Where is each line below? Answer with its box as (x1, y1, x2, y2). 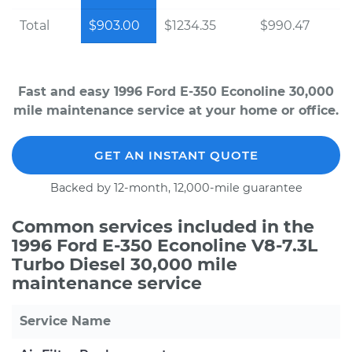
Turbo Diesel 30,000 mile (12, 254, 237, 275)
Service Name (20, 313, 111, 328)
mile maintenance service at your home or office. (13, 103, 339, 118)
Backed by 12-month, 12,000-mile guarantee (49, 181, 302, 195)
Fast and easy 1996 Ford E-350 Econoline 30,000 (18, 84, 334, 99)
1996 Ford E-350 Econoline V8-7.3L (12, 235, 317, 256)
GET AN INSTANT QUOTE (93, 148, 258, 163)
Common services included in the (12, 216, 314, 237)
